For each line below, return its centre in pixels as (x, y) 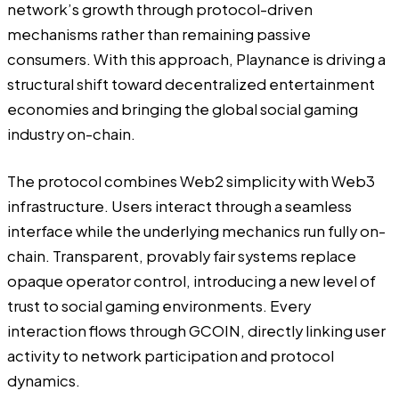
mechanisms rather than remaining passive (159, 35)
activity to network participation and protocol (171, 355)
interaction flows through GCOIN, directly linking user (196, 330)
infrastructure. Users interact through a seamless (179, 206)
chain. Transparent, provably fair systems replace (182, 256)
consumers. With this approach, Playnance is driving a (196, 60)
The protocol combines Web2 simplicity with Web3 (191, 181)
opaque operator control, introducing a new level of (191, 281)
